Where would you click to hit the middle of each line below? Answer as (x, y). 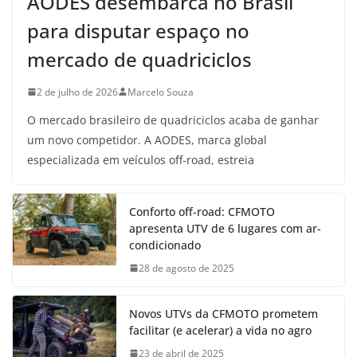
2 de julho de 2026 (77, 92)
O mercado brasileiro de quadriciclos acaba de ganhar (173, 120)
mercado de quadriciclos (139, 59)
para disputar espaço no (138, 30)
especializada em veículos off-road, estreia (141, 159)
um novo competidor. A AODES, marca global (147, 139)
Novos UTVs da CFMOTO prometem (224, 313)
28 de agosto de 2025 (186, 268)
